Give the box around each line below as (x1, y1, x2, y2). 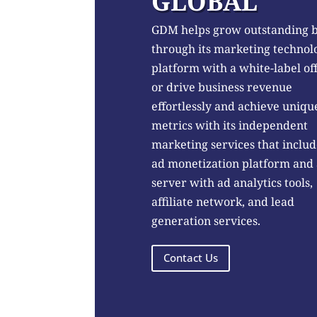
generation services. (151, 213, 260, 229)
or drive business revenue (151, 79, 292, 95)
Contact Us (163, 250, 218, 265)
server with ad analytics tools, (151, 175, 313, 190)
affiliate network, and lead (151, 194, 294, 209)
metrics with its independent (151, 117, 308, 133)
